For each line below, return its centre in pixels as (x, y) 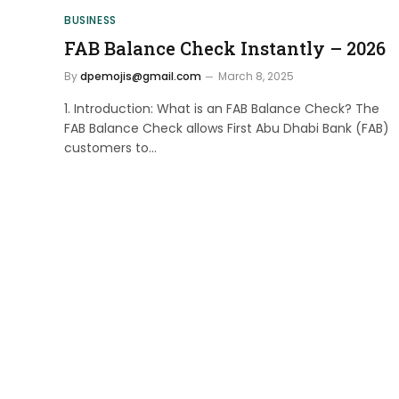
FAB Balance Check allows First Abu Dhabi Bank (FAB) (227, 128)
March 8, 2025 (256, 76)
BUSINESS (90, 20)
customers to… (110, 147)
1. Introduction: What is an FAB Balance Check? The (222, 108)
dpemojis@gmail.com (141, 76)
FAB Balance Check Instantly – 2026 (225, 48)
